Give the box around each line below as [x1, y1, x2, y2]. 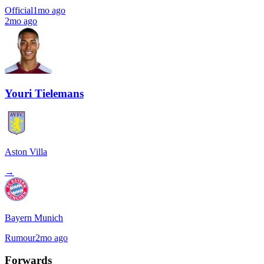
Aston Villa [5, 146, 47, 157]
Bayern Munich [5, 212, 63, 223]
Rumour [5, 232, 35, 243]
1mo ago [33, 5, 65, 16]
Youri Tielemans [5, 87, 84, 100]
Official [5, 5, 33, 16]
